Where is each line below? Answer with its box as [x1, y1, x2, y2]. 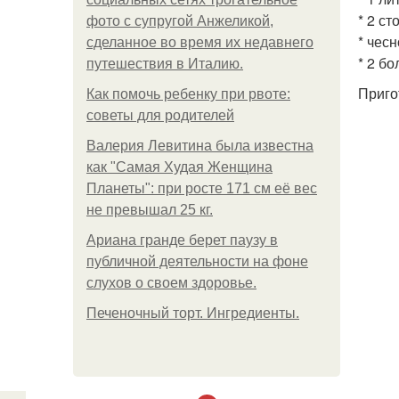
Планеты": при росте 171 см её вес [86, 181, 317, 196]
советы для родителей [86, 108, 234, 123]
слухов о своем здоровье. [86, 275, 256, 290]
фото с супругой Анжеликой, [86, 13, 273, 28]
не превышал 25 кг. [86, 202, 213, 217]
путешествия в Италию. [86, 56, 243, 71]
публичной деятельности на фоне [86, 254, 308, 269]
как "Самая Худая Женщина [86, 159, 273, 175]
